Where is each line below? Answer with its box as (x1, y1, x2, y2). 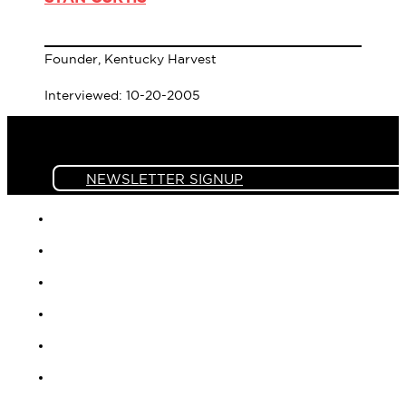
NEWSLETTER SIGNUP (86, 171, 243, 188)
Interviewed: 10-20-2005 (44, 88, 200, 103)
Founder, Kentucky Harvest (44, 52, 217, 67)
